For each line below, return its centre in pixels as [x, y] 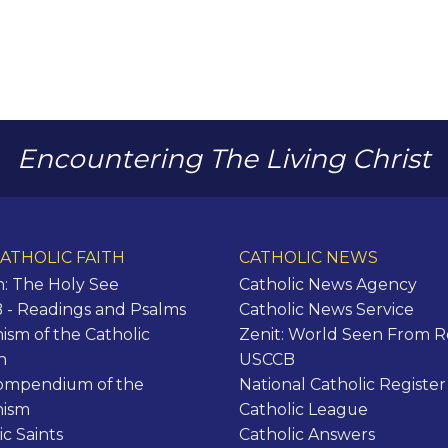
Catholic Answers [307, 434]
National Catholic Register [342, 384]
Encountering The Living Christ [224, 158]
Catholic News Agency [328, 284]
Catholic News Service [326, 309]
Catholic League [303, 409]
